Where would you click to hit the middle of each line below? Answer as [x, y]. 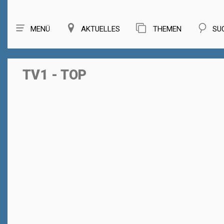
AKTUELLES [100, 29]
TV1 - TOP [54, 75]
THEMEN [166, 29]
